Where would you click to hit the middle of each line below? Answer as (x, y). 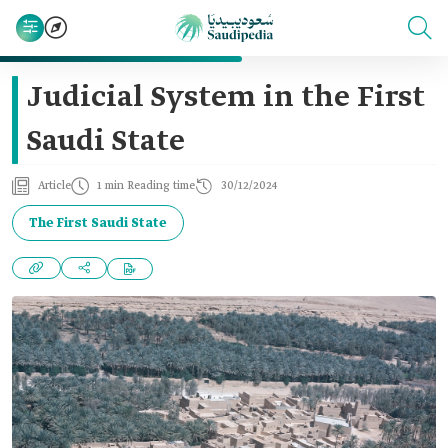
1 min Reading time (146, 186)
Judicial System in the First (226, 98)
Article (54, 186)
